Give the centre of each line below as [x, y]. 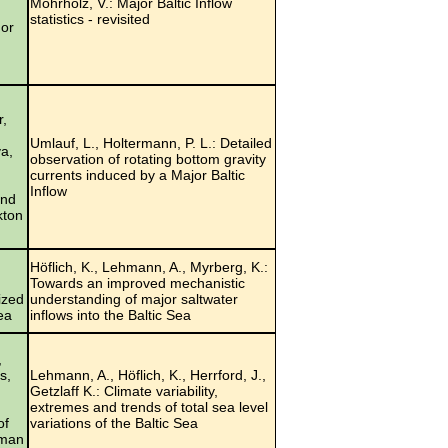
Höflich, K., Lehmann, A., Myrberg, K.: [149, 266]
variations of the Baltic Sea [114, 422]
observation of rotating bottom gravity [148, 158]
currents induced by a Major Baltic [137, 174]
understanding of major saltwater [134, 298]
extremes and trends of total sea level [149, 406]
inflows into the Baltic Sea [110, 314]
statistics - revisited [90, 18]
